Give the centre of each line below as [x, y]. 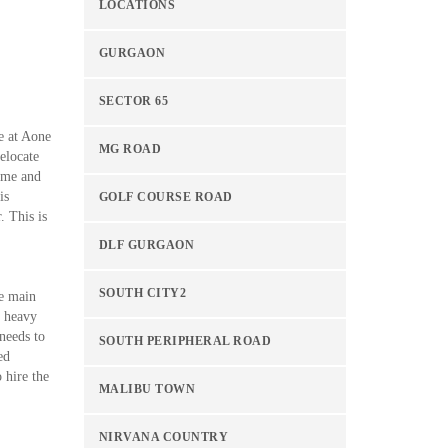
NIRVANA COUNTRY [163, 437]
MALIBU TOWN [146, 389]
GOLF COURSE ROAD [165, 197]
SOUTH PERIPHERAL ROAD [184, 341]
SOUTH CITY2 [142, 293]
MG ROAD [129, 149]
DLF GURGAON [146, 245]
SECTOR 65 [133, 101]
